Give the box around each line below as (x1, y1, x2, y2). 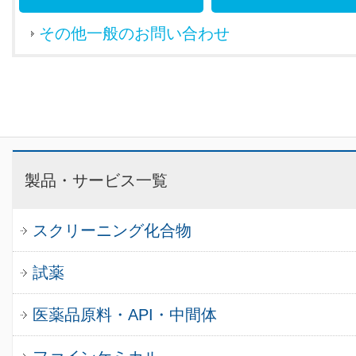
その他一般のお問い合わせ (39, 25, 230, 42)
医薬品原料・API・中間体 (33, 306, 217, 323)
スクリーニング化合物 (33, 222, 192, 239)
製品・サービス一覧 (25, 172, 168, 189)
